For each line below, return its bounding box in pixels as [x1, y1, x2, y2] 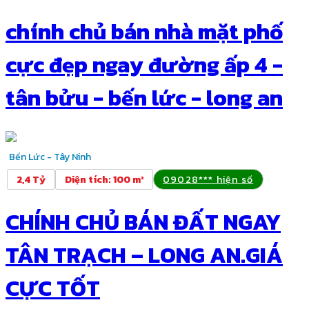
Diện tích [65, 172, 108, 187]
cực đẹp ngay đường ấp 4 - [6, 48, 283, 82]
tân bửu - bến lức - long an [6, 81, 283, 115]
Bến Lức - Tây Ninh [9, 149, 91, 164]
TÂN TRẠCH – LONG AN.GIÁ [6, 239, 283, 272]
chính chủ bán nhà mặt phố [6, 15, 283, 49]
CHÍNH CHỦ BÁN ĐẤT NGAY [6, 206, 281, 239]
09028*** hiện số [163, 172, 254, 187]
